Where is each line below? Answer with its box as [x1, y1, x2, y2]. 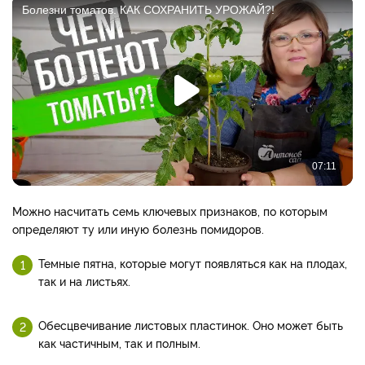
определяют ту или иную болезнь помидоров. [12, 220, 264, 236]
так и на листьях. [38, 272, 130, 288]
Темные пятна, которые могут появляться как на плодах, [38, 254, 347, 270]
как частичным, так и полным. [38, 334, 200, 350]
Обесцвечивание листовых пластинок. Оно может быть [38, 316, 343, 332]
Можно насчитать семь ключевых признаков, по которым [12, 202, 328, 218]
